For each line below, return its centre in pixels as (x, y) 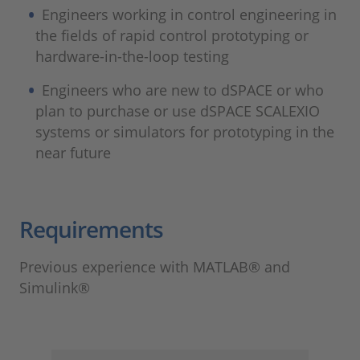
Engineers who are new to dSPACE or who (183, 90)
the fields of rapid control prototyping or (172, 36)
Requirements (91, 229)
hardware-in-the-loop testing (132, 57)
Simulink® (55, 288)
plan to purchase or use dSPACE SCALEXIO (178, 111)
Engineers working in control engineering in (190, 15)
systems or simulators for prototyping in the (185, 132)
